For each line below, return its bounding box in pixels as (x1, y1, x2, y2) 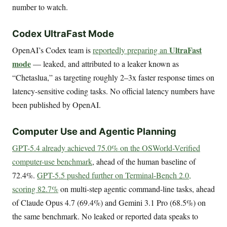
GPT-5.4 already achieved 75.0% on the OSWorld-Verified (12, 142, 200, 154)
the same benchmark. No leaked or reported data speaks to (12, 211, 198, 222)
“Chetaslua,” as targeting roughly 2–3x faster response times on (12, 72, 214, 83)
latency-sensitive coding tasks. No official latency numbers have (12, 86, 215, 97)
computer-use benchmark (12, 156, 92, 167)
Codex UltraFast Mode (12, 28, 114, 40)
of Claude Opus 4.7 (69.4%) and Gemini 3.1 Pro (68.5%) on (12, 197, 206, 208)
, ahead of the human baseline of (92, 156, 196, 167)
